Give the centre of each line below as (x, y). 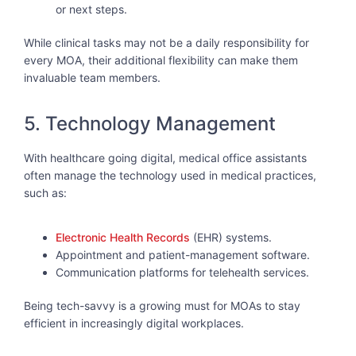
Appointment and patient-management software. (183, 255)
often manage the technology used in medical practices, (170, 175)
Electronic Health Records (123, 238)
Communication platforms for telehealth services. (182, 273)
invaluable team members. (92, 78)
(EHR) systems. (231, 238)
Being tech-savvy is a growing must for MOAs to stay (162, 306)
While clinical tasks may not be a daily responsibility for (166, 43)
